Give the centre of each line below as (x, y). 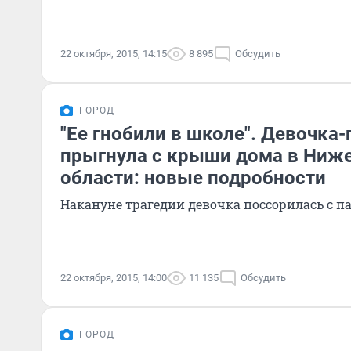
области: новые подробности (193, 178)
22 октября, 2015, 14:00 (114, 278)
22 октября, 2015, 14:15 (114, 54)
